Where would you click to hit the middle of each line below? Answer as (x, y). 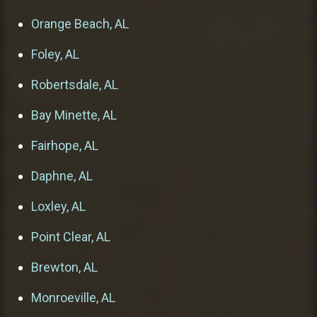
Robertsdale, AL (75, 84)
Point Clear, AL (71, 236)
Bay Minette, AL (74, 115)
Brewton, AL (64, 267)
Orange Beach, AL (80, 23)
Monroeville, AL (73, 297)
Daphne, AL (62, 175)
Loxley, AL (58, 206)
